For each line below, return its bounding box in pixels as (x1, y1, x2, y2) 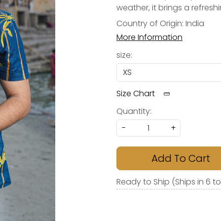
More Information (116, 31, 183, 43)
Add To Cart (151, 151, 210, 165)
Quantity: (116, 105, 151, 117)
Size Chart (116, 87, 157, 99)
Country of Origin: (116, 17, 185, 29)
